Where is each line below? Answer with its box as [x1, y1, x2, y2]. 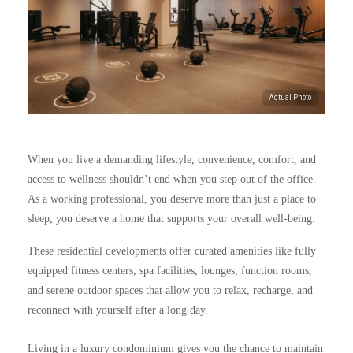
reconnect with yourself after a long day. [28, 304, 208, 317]
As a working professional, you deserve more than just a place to [28, 193, 316, 206]
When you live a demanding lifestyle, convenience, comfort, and [28, 154, 316, 166]
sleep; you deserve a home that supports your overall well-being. [28, 213, 315, 225]
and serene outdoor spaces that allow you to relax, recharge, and [28, 284, 313, 297]
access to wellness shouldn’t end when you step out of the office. [28, 173, 316, 186]
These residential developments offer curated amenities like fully [28, 245, 316, 258]
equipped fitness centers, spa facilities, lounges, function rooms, [28, 265, 312, 277]
